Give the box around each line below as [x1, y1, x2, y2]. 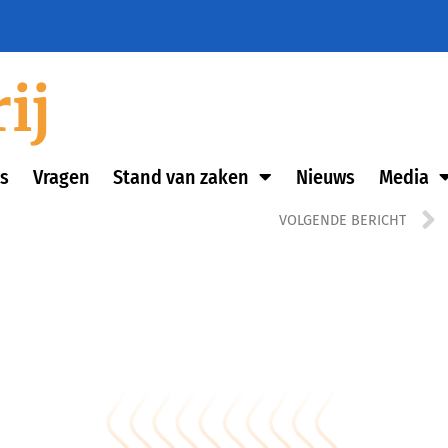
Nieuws [295, 165, 355, 189]
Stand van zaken [113, 165, 250, 189]
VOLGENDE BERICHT [278, 212, 406, 229]
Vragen [32, 165, 90, 189]
